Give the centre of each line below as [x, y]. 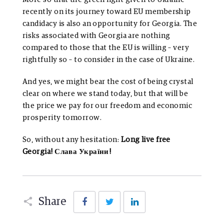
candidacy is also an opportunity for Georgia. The [110, 24]
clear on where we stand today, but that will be [105, 94]
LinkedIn [160, 194]
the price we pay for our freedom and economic [107, 106]
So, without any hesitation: [72, 140]
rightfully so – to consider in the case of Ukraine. [108, 60]
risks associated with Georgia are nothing [96, 36]
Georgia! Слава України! [67, 152]
